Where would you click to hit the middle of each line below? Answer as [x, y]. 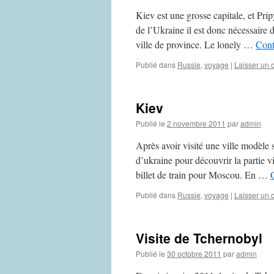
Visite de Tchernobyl [199, 238]
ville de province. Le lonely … [196, 44]
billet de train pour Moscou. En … [203, 175]
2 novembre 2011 [196, 123]
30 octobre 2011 [194, 254]
